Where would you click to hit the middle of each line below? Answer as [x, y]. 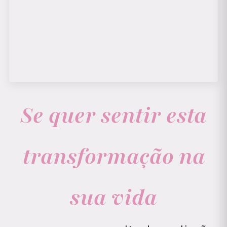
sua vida [113, 198]
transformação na [113, 157]
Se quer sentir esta [113, 116]
